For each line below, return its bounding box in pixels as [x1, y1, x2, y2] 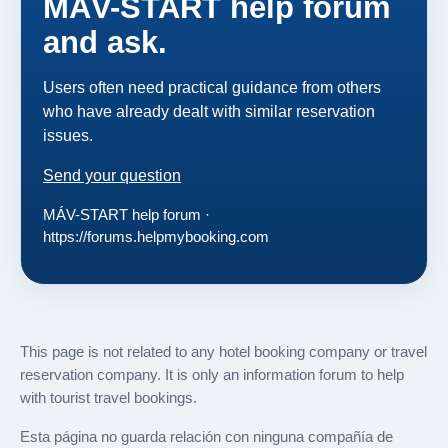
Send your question [43, 166, 181, 184]
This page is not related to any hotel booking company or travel [20, 343, 427, 361]
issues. [43, 126, 93, 144]
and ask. [43, 24, 167, 60]
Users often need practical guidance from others [43, 78, 381, 96]
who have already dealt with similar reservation [43, 102, 375, 120]
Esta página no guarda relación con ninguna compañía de [20, 427, 393, 445]
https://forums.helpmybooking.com [43, 228, 269, 245]
